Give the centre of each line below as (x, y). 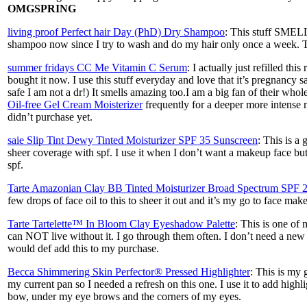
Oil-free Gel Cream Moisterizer (75, 104)
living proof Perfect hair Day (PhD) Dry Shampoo (116, 32)
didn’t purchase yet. (50, 116)
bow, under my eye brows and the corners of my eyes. (124, 296)
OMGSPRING (42, 8)
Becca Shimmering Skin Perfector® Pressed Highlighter (129, 271)
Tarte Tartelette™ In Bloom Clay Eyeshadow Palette (121, 223)
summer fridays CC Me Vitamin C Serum (97, 67)
